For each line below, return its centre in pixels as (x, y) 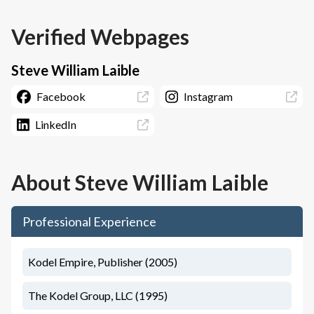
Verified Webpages (100, 36)
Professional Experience (89, 221)
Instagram (208, 96)
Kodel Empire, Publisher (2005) (103, 262)
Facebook (61, 96)
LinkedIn (55, 124)
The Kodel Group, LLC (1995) (98, 295)
